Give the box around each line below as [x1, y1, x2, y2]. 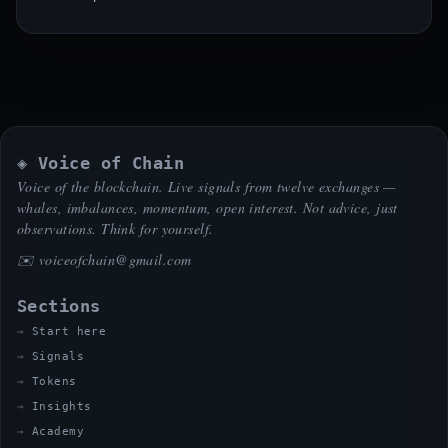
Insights [31, 400, 92, 413]
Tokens [31, 375, 77, 388]
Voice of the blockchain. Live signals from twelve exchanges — [17, 177, 396, 196]
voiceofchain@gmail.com [38, 250, 192, 269]
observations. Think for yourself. [17, 219, 214, 238]
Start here [31, 325, 107, 338]
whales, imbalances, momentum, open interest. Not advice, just [17, 198, 398, 217]
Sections [17, 297, 101, 316]
